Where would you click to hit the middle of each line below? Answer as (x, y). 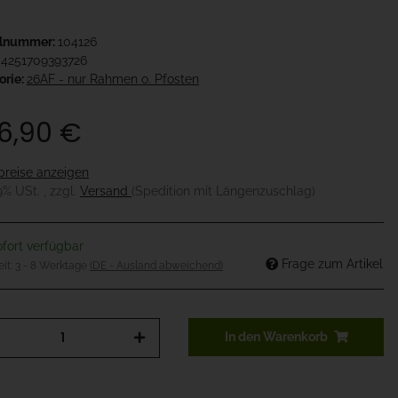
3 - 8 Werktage (52, 265)
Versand (106, 191)
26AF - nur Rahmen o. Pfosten (113, 79)
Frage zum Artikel (332, 263)
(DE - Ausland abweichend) (156, 265)
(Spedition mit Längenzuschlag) (223, 191)
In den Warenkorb (276, 336)
